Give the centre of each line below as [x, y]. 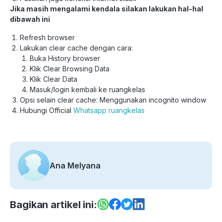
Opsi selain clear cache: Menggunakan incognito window [113, 100]
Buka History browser [65, 58]
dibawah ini [30, 19]
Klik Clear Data [54, 79]
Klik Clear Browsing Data [70, 69]
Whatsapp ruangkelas [109, 111]
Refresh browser [47, 38]
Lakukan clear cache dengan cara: [76, 48]
